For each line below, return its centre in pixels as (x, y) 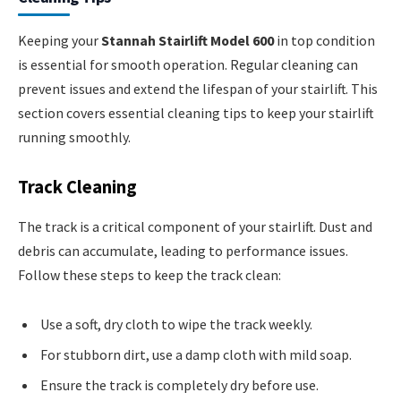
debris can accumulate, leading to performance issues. (183, 250)
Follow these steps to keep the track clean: (149, 274)
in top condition (324, 40)
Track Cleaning (77, 188)
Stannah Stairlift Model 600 (188, 40)
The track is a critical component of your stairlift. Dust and (195, 226)
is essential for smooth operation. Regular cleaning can (188, 64)
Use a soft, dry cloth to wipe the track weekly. (176, 324)
